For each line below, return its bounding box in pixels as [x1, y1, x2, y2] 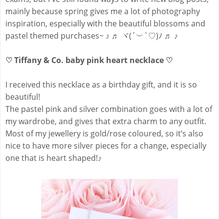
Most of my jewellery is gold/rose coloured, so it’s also [5, 128, 203, 139]
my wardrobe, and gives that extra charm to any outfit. [5, 116, 206, 127]
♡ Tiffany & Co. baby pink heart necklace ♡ [5, 55, 175, 66]
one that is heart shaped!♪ [5, 153, 102, 164]
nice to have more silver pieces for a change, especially [5, 140, 206, 152]
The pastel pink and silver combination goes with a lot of [5, 104, 212, 115]
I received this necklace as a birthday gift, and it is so [5, 79, 197, 90]
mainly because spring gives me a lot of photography [5, 6, 200, 17]
